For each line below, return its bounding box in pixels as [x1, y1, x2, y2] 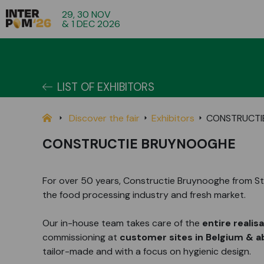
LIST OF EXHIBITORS [57, 80, 154, 94]
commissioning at [42, 231, 117, 243]
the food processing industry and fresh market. [42, 189, 246, 201]
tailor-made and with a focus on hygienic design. [42, 245, 251, 258]
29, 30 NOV [62, 8, 111, 21]
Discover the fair [69, 112, 140, 124]
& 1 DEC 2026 [62, 17, 121, 30]
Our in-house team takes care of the [42, 217, 202, 229]
